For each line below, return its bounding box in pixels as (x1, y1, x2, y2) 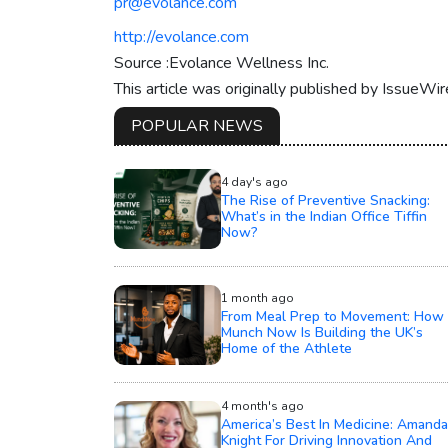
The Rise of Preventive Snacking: (220, 191, 430, 211)
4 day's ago (220, 174, 288, 191)
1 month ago (220, 290, 294, 307)
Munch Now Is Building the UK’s (220, 323, 423, 343)
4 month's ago (220, 398, 304, 415)
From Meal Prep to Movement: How (220, 307, 444, 327)
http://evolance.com (114, 26, 249, 49)
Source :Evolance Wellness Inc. (114, 52, 329, 75)
